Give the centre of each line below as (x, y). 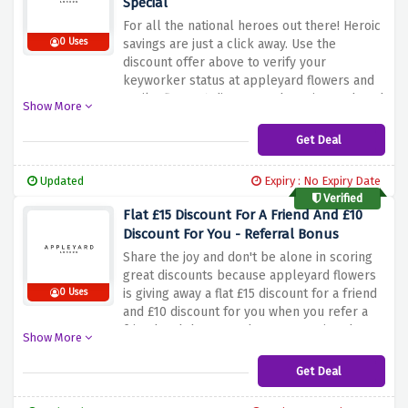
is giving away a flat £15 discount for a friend (250, 294)
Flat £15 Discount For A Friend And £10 (243, 215)
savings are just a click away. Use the (229, 45)
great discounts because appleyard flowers (250, 276)
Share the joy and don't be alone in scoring (248, 258)
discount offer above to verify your (224, 63)
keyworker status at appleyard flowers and (249, 81)
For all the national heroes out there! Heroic (252, 26)
